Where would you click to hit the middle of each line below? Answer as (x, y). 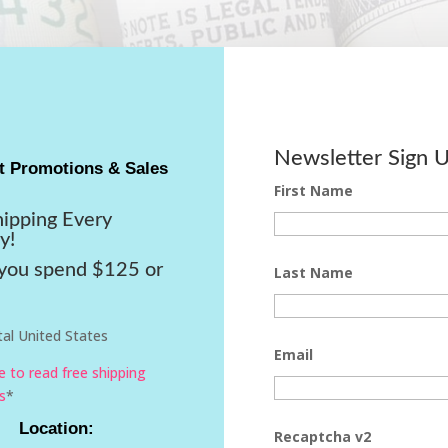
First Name (313, 191)
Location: (56, 429)
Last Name (313, 273)
